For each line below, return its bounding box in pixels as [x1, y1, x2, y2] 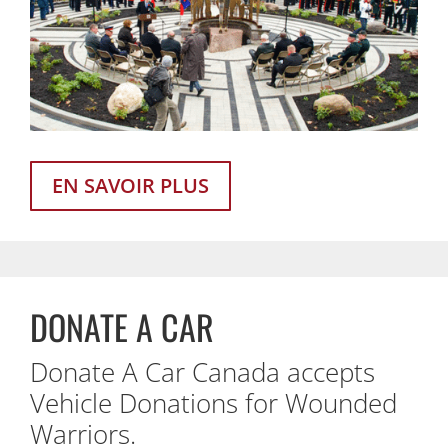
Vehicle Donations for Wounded [30, 385, 397, 422]
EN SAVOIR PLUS [52, 172, 209, 200]
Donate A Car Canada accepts [30, 354, 375, 391]
